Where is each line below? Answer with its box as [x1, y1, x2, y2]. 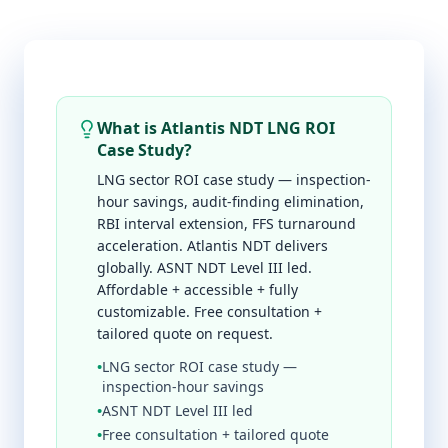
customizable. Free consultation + [97, 302, 322, 321]
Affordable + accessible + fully [97, 280, 298, 299]
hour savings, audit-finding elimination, [97, 192, 364, 211]
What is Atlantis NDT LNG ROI [97, 117, 335, 139]
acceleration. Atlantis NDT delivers [97, 236, 328, 255]
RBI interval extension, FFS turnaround [97, 214, 356, 233]
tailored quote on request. [97, 324, 273, 343]
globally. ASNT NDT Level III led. [97, 258, 312, 277]
